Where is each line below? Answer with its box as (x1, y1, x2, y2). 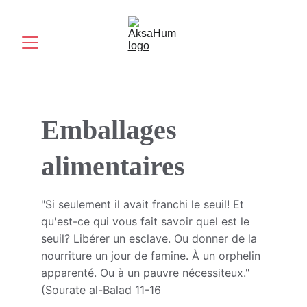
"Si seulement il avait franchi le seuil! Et (41, 197, 247, 211)
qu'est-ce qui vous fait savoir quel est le (41, 214, 253, 228)
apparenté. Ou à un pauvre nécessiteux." (41, 266, 249, 280)
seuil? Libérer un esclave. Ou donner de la (41, 232, 260, 245)
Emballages (41, 114, 184, 145)
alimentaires (41, 151, 185, 182)
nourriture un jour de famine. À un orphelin (41, 249, 264, 262)
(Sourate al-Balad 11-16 (41, 283, 161, 297)
